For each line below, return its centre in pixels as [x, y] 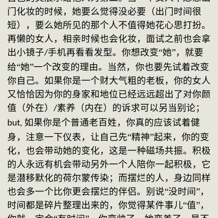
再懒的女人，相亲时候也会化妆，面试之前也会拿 [109, 39]
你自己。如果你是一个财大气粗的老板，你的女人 [109, 81]
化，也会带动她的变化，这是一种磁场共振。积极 [109, 151]
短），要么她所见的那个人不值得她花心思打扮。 [109, 25]
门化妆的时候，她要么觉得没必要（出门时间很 [104, 12]
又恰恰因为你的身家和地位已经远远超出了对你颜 [109, 94]
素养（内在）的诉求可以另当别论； [131, 108]
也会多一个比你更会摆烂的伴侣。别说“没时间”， [108, 192]
